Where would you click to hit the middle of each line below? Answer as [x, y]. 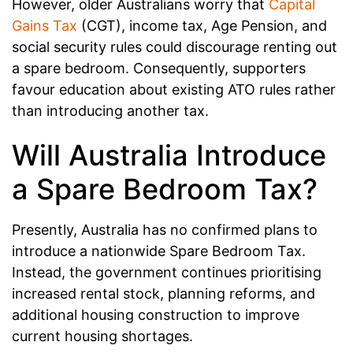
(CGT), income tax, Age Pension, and [202, 26]
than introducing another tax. [110, 111]
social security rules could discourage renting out [175, 47]
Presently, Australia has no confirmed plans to [165, 229]
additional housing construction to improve [156, 314]
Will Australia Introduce [169, 155]
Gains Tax [45, 26]
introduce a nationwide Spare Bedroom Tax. [159, 251]
